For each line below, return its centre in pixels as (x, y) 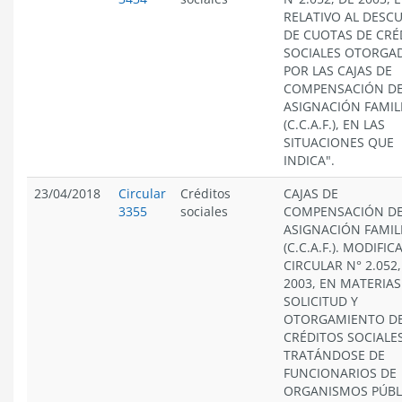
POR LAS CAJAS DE (338, 70)
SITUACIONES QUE (339, 142)
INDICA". (309, 160)
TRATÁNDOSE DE (334, 355)
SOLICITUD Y (321, 301)
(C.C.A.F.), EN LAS (334, 124)
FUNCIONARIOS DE (340, 373)
